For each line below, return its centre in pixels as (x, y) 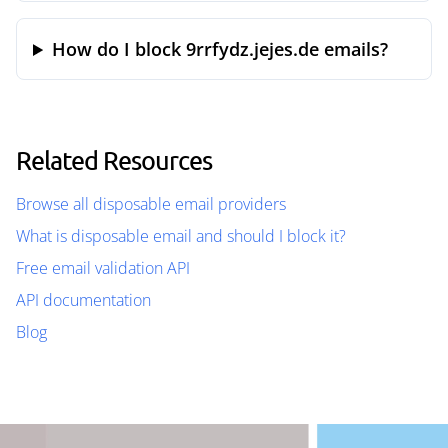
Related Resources (114, 160)
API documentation (83, 300)
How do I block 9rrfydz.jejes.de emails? (220, 49)
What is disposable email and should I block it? (181, 236)
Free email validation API (103, 268)
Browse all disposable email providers (151, 204)
